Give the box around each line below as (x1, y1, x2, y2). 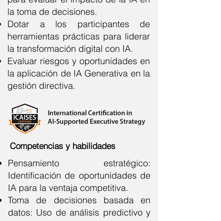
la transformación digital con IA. (7, 43, 133, 54)
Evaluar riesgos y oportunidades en (7, 55, 150, 67)
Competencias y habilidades (10, 141, 115, 151)
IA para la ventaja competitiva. (8, 182, 128, 193)
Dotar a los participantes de (7, 18, 150, 30)
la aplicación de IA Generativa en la (7, 68, 150, 79)
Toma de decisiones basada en (8, 194, 150, 206)
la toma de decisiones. (7, 6, 97, 17)
